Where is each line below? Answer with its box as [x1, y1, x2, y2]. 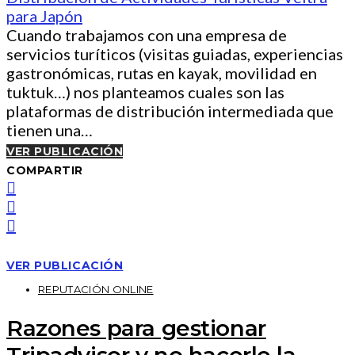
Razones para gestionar [6, 314, 266, 342]
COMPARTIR [6, 163, 84, 178]
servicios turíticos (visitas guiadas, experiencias [6, 44, 343, 64]
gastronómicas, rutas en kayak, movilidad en [6, 63, 317, 83]
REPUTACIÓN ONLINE [38, 283, 154, 296]
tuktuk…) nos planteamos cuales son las [6, 82, 284, 102]
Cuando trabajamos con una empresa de [6, 25, 287, 45]
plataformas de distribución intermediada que [6, 101, 334, 121]
